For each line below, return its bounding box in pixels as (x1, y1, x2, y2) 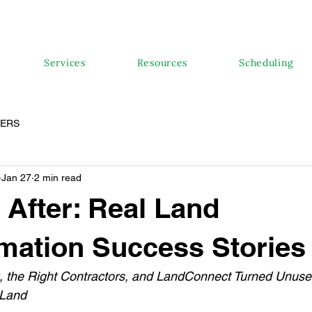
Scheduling (239, 56, 295, 70)
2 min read (34, 171, 81, 183)
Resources (136, 56, 188, 70)
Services (44, 56, 86, 70)
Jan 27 (1, 171, 31, 183)
